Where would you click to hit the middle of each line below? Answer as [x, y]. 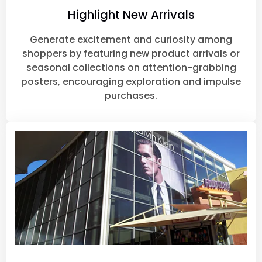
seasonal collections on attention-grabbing [131, 68]
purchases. [131, 96]
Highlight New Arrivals [131, 15]
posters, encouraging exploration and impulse [131, 82]
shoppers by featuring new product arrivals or [131, 54]
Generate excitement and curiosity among [131, 40]
